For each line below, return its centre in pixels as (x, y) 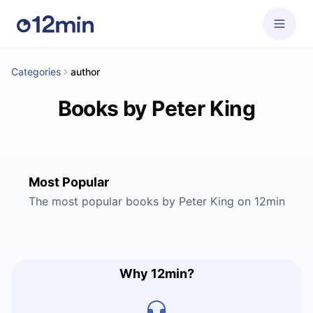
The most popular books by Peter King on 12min (156, 201)
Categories (36, 72)
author (85, 72)
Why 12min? (156, 274)
